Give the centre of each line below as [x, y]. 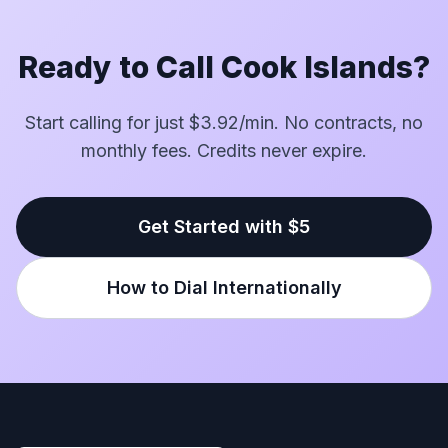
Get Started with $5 [224, 226]
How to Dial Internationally [224, 287]
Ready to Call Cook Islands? [224, 67]
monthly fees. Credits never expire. [224, 150]
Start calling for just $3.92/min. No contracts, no [224, 122]
